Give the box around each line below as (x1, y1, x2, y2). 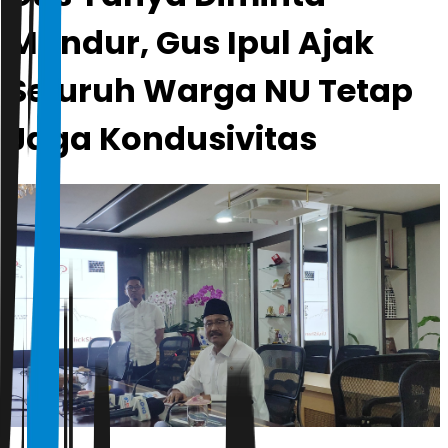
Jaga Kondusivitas (8, 115, 317, 161)
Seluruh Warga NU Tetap (8, 67, 413, 113)
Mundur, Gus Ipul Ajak (8, 19, 374, 65)
